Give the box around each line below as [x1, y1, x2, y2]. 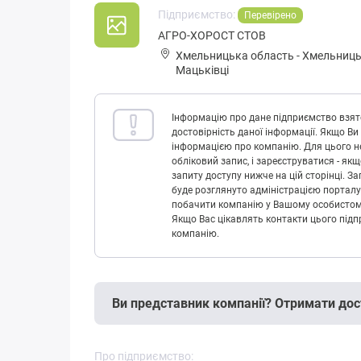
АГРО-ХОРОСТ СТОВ [158, 29, 266, 43]
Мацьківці [176, 64, 229, 77]
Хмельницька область [176, 49, 294, 63]
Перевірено [244, 10, 297, 22]
